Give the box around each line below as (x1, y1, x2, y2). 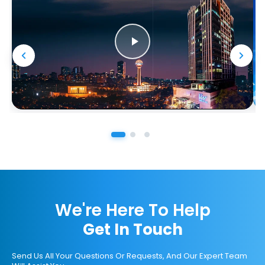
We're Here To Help (54, 199, 211, 222)
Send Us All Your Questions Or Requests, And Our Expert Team (12, 250, 247, 262)
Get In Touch (82, 219, 183, 241)
